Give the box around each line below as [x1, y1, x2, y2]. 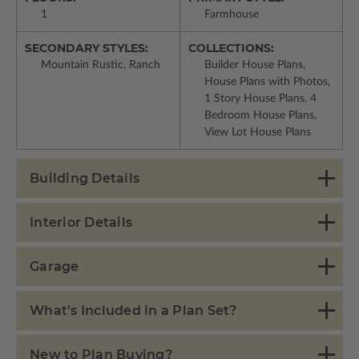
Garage [30, 259, 79, 275]
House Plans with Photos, [204, 76, 330, 88]
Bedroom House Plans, [204, 110, 317, 122]
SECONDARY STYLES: [25, 41, 148, 56]
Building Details [30, 171, 139, 187]
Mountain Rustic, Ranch [41, 59, 160, 71]
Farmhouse [204, 9, 259, 21]
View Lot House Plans [204, 127, 311, 139]
